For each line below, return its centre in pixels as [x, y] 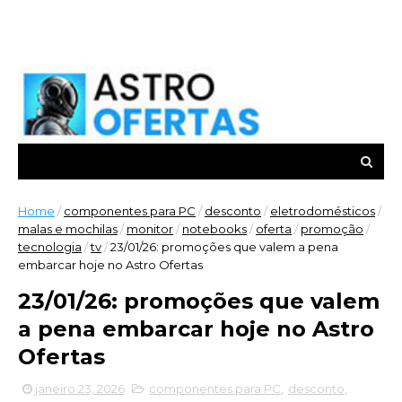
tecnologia [50, 247]
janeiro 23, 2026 [80, 389]
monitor [150, 229]
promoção [332, 229]
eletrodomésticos [323, 211]
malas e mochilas [68, 229]
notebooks [214, 229]
